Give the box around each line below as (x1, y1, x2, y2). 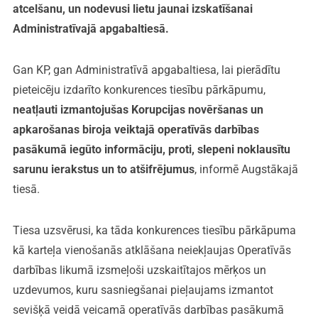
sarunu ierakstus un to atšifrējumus (12, 162, 194, 176)
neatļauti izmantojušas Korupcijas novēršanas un (12, 102, 263, 116)
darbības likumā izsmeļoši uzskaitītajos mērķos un (12, 263, 266, 277)
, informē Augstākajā (194, 162, 298, 176)
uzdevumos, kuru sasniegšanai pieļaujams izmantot (12, 283, 273, 297)
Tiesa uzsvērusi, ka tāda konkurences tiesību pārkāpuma (12, 223, 296, 237)
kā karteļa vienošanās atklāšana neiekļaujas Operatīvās (12, 243, 291, 257)
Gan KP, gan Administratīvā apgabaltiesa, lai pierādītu (12, 62, 280, 77)
